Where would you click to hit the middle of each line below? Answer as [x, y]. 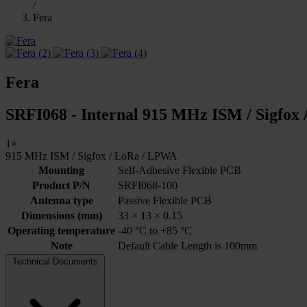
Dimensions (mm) [61, 215]
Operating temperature [61, 230]
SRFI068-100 [148, 185]
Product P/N [61, 185]
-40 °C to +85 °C [155, 230]
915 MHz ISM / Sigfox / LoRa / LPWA [91, 156]
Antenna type [61, 200]
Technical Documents [55, 261]
